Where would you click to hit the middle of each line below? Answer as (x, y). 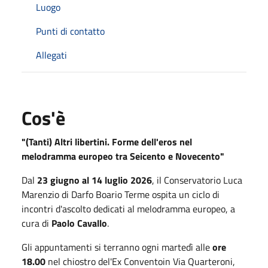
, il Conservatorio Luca (197, 180)
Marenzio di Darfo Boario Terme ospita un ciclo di (121, 194)
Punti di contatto (70, 31)
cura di (36, 223)
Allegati (51, 55)
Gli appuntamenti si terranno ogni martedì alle (117, 247)
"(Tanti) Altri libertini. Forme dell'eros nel (107, 141)
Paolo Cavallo (79, 223)
